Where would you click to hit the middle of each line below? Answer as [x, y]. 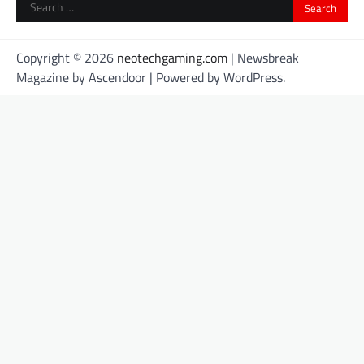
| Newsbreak [263, 58]
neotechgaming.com [172, 58]
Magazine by [52, 78]
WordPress [253, 78]
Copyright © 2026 [67, 58]
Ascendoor [117, 78]
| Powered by [185, 78]
